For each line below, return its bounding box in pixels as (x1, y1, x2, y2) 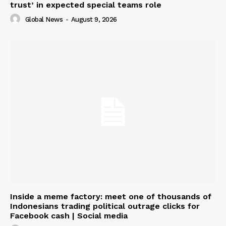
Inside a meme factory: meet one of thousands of (10, 192, 211, 202)
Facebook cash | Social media (10, 211, 128, 221)
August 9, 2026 (71, 15, 117, 23)
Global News (25, 15, 63, 23)
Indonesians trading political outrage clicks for (10, 201, 200, 211)
